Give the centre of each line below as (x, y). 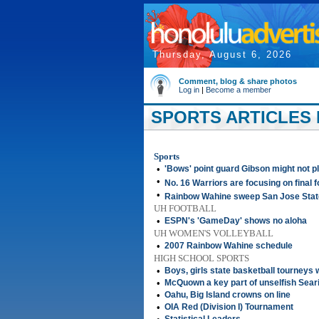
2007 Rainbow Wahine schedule (229, 246)
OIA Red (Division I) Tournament (229, 307)
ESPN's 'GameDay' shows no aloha (236, 221)
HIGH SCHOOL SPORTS (202, 258)
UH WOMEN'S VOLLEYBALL (214, 233)
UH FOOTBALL (185, 208)
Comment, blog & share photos (238, 81)
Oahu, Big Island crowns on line (228, 295)
